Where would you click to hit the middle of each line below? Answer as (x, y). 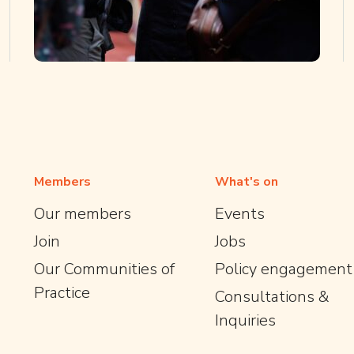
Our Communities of (104, 269)
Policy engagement (284, 269)
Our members (83, 214)
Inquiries (245, 320)
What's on (247, 182)
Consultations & (272, 297)
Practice (62, 293)
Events (240, 214)
